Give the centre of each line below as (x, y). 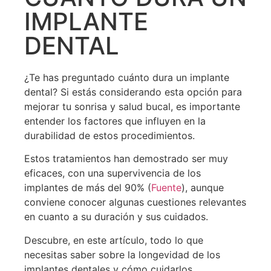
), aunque (203, 188)
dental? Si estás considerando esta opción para (133, 92)
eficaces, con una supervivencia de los (113, 173)
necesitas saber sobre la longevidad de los (122, 254)
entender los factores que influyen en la (115, 121)
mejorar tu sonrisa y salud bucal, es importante (132, 106)
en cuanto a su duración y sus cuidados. (116, 217)
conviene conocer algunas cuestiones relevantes (135, 202)
